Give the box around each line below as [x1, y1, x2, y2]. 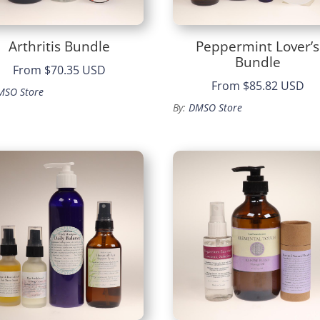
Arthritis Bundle [8, 36, 110, 56]
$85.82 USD [242, 78, 304, 94]
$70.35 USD [44, 62, 106, 79]
